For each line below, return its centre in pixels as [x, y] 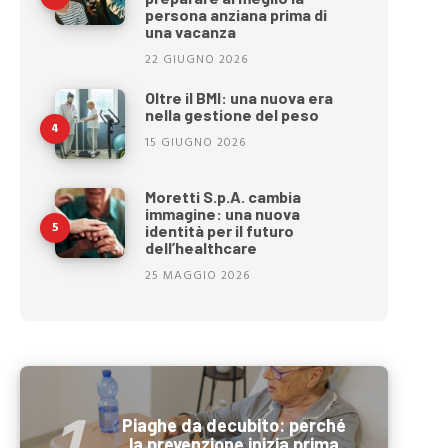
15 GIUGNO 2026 [196, 142]
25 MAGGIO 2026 [198, 275]
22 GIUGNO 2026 [197, 59]
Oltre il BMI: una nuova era [239, 97]
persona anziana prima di [236, 15]
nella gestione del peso [232, 114]
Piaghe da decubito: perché [234, 425]
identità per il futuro [220, 231]
